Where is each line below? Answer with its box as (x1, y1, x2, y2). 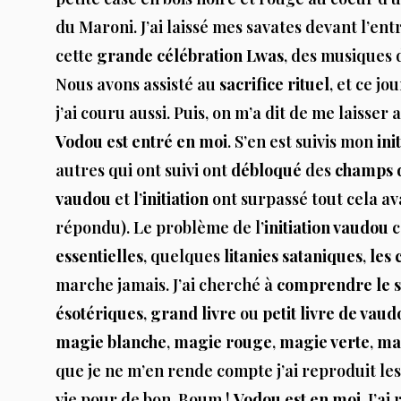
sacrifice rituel (219, 73, 329, 96)
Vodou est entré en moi (55, 131, 227, 153)
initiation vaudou (264, 217, 388, 239)
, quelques (143, 245, 224, 268)
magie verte (279, 331, 370, 354)
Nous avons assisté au (55, 73, 219, 96)
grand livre (150, 303, 236, 325)
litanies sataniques (224, 245, 363, 268)
